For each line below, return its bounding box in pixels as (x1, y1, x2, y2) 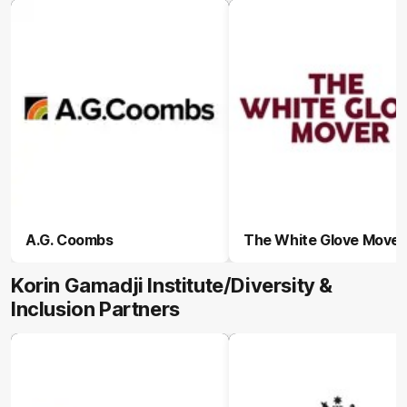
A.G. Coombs (25, 231, 114, 249)
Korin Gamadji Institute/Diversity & (11, 273, 333, 297)
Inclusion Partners (11, 297, 180, 321)
